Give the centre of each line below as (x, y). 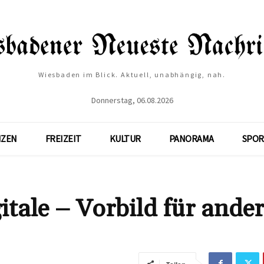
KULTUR (125, 138)
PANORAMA (191, 138)
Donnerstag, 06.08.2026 (132, 100)
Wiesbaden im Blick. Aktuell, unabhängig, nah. (132, 74)
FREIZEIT (63, 138)
